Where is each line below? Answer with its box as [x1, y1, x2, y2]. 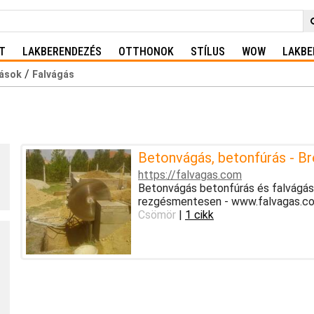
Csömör [137, 207, 176, 221]
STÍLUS [191, 45, 225, 58]
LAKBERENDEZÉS [22, 45, 102, 58]
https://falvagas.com [137, 168, 242, 182]
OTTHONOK [118, 45, 174, 58]
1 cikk [184, 207, 214, 221]
